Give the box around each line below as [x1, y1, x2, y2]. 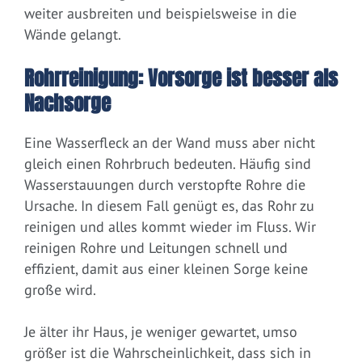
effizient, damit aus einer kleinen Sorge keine [24, 259, 308, 279]
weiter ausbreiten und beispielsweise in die [24, 4, 297, 23]
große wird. [24, 280, 96, 300]
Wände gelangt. [24, 25, 121, 44]
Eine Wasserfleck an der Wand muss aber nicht [24, 133, 315, 153]
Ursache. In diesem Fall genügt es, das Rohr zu [24, 196, 314, 216]
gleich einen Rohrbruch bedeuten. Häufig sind [24, 154, 311, 174]
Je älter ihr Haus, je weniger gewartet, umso [24, 322, 297, 342]
